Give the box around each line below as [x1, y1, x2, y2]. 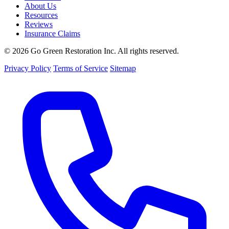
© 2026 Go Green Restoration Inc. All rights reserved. [4, 46, 179, 55]
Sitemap [110, 63, 136, 73]
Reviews [25, 19, 53, 29]
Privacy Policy [4, 63, 51, 73]
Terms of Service [53, 63, 108, 73]
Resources [25, 10, 58, 19]
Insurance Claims [25, 29, 80, 38]
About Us [25, 1, 56, 10]
